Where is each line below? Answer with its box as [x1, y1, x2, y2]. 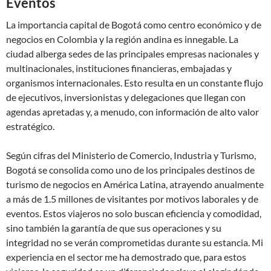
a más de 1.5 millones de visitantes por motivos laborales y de [6, 193, 258, 204]
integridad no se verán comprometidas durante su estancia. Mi [6, 237, 263, 248]
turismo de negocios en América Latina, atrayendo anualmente [6, 178, 264, 190]
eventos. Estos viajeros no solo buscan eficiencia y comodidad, [6, 207, 261, 219]
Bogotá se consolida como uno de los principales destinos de [6, 164, 255, 175]
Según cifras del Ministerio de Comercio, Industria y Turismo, [6, 149, 256, 161]
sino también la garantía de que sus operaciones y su [6, 222, 221, 233]
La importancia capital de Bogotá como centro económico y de [6, 19, 261, 30]
